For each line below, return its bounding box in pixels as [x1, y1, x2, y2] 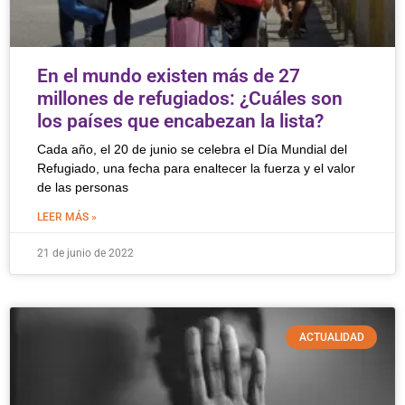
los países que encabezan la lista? [37, 110, 324, 132]
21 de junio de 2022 [37, 247, 134, 259]
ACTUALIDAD [298, 331, 364, 344]
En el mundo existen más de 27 [37, 65, 300, 87]
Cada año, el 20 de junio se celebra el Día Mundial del [37, 142, 347, 156]
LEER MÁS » [37, 211, 97, 223]
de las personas [37, 180, 128, 194]
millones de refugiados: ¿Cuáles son [37, 88, 343, 109]
